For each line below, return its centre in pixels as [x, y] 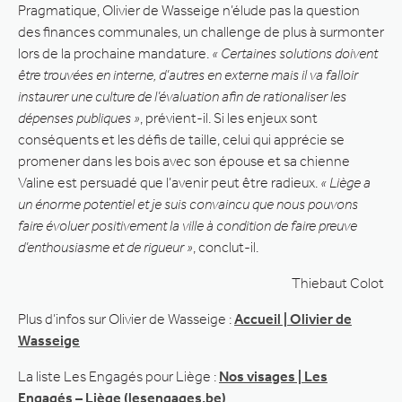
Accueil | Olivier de [293, 319]
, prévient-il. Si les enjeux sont [229, 118]
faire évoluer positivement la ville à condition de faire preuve [188, 225]
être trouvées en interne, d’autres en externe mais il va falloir [188, 74]
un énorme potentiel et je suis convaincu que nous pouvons [188, 204]
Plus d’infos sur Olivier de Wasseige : [126, 319]
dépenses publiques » [79, 118]
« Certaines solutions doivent [295, 53]
